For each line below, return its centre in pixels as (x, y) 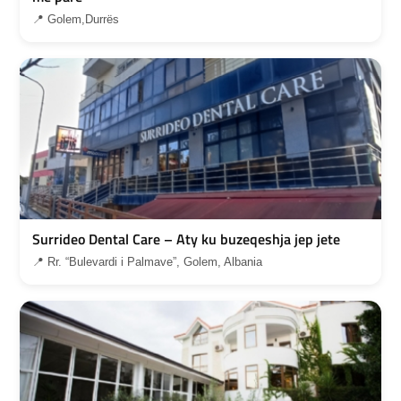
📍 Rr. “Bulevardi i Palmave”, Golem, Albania (147, 261)
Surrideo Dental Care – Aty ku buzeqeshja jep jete (186, 239)
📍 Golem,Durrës (76, 19)
